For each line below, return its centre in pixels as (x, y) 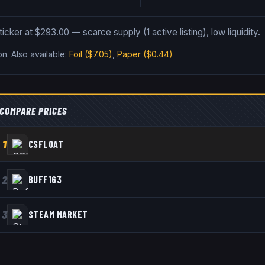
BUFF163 (45, 179)
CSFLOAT (46, 144)
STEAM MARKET (58, 215)
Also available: (39, 54)
